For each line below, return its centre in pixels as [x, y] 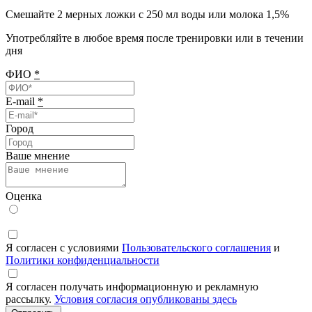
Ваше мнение [38, 155]
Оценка [24, 196]
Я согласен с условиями [64, 247]
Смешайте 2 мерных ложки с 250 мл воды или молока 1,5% [147, 14]
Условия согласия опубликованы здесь [146, 299]
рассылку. [30, 299]
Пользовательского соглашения [196, 247]
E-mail [22, 101]
